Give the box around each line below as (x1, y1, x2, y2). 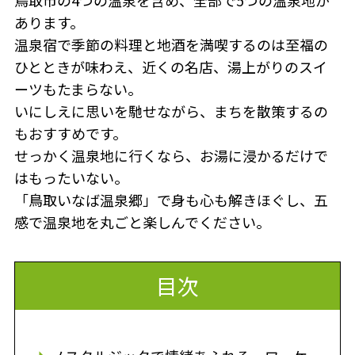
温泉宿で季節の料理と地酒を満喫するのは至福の (13, 34, 328, 55)
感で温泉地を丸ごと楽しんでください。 (13, 212, 270, 233)
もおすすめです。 (13, 123, 127, 144)
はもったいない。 (13, 167, 128, 189)
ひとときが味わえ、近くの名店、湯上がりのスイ (13, 56, 327, 78)
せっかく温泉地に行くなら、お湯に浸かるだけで (13, 145, 328, 166)
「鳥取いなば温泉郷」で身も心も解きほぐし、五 (13, 189, 328, 211)
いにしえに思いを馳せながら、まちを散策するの (13, 101, 328, 122)
